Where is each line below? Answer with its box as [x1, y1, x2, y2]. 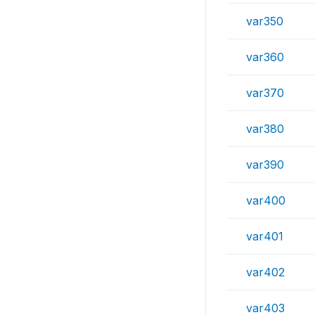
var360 [246, 50, 284, 64]
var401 [246, 229, 283, 243]
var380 [246, 122, 284, 136]
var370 [246, 86, 284, 100]
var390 [246, 157, 284, 172]
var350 [246, 14, 283, 28]
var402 [246, 265, 285, 279]
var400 [246, 193, 285, 207]
